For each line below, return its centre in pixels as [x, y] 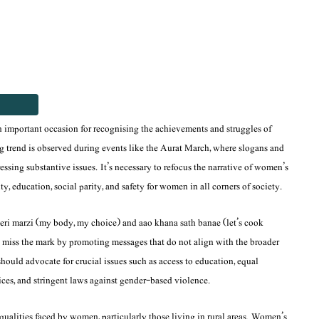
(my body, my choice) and [86, 223]
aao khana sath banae [180, 223]
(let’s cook [242, 223]
